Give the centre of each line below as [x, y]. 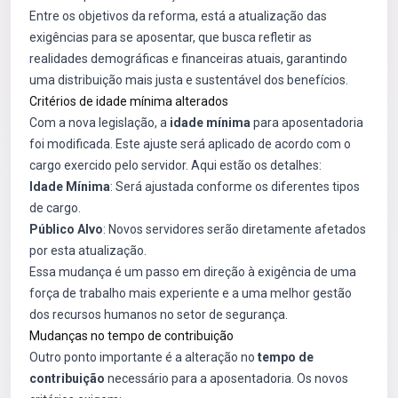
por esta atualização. [88, 251]
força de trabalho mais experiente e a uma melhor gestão [191, 293]
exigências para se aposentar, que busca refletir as [171, 37]
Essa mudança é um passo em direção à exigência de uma [193, 272]
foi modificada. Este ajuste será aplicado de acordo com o [190, 144]
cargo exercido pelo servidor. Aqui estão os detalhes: [175, 165]
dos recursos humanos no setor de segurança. [159, 314]
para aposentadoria [307, 123]
